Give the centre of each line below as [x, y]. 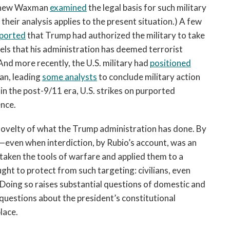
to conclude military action [149, 77]
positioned [170, 63]
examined [68, 7]
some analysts [70, 77]
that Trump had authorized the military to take [115, 35]
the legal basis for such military [147, 7]
